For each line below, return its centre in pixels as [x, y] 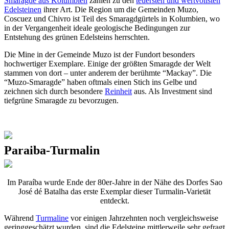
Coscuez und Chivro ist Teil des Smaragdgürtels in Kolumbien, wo [112, 18]
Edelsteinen [23, 9]
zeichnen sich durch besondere [54, 91]
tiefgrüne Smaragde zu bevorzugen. [61, 100]
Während [20, 218]
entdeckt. [114, 200]
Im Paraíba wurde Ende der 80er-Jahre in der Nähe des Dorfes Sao [114, 182]
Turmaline [52, 218]
